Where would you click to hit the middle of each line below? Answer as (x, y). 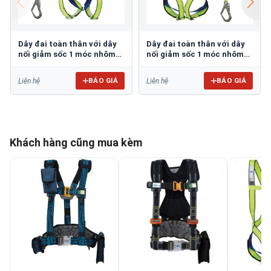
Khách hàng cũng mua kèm (76, 143)
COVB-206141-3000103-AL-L (199, 65)
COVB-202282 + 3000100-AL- (71, 65)
